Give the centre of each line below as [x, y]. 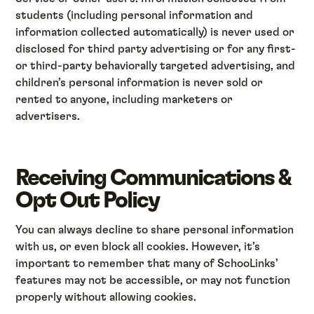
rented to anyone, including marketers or [124, 99]
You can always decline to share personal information [155, 230]
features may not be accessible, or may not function [153, 281]
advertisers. [48, 116]
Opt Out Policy [88, 200]
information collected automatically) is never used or [155, 32]
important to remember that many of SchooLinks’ [147, 264]
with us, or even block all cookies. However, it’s [138, 247]
